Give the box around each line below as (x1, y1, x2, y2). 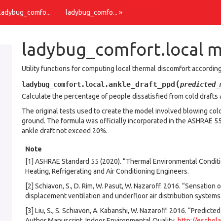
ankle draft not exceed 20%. (22, 127, 108, 135)
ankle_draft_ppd (109, 80, 175, 89)
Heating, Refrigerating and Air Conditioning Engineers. (25, 167, 189, 175)
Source (130, 1, 151, 9)
